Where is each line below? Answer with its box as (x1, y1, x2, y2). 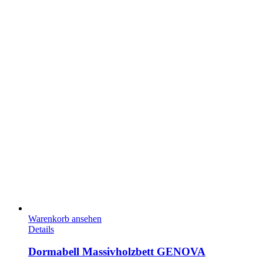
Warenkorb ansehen (28, 213, 102, 224)
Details (28, 224, 54, 234)
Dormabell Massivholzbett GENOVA (28, 245, 205, 258)
